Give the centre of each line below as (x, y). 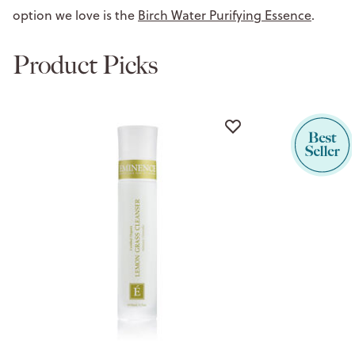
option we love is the (75, 15)
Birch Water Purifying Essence (225, 15)
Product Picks (85, 65)
